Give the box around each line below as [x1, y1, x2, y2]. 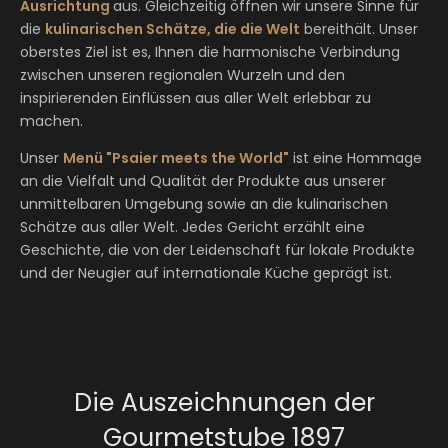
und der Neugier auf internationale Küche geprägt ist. [20, 263, 392, 283]
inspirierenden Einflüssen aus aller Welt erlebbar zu [20, 88, 371, 108]
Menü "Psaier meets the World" [63, 148, 289, 168]
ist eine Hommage [289, 148, 422, 168]
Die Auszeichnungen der [73, 385, 375, 420]
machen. [20, 111, 83, 131]
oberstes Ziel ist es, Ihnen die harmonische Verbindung [20, 42, 400, 62]
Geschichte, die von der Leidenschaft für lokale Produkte [20, 240, 415, 260]
